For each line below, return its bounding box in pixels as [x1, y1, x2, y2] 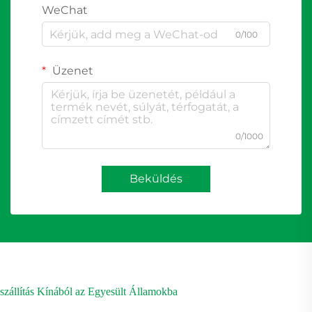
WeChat [42, 3, 88, 17]
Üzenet [49, 64, 93, 78]
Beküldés [130, 172, 182, 186]
